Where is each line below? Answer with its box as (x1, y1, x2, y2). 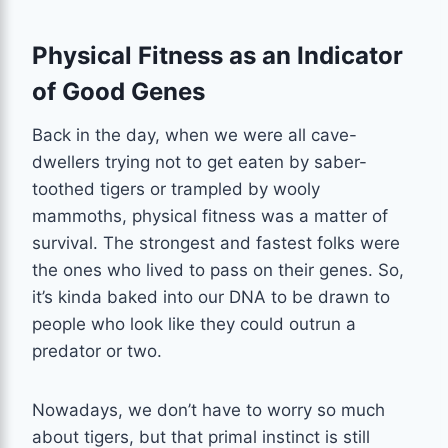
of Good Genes (32, 76, 205, 106)
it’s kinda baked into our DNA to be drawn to (32, 286, 390, 307)
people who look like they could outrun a (32, 313, 356, 334)
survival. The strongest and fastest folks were (32, 232, 400, 253)
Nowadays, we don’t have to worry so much (32, 399, 385, 420)
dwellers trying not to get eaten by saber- (32, 151, 367, 172)
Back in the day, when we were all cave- (32, 124, 357, 145)
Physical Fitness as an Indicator (32, 40, 403, 70)
